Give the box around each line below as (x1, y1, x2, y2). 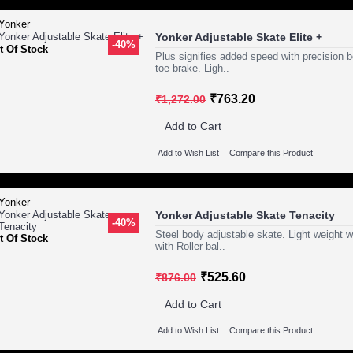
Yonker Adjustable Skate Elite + (155, 31, 322, 44)
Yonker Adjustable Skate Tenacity (155, 208, 335, 221)
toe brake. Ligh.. (155, 62, 229, 75)
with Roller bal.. (155, 240, 225, 252)
